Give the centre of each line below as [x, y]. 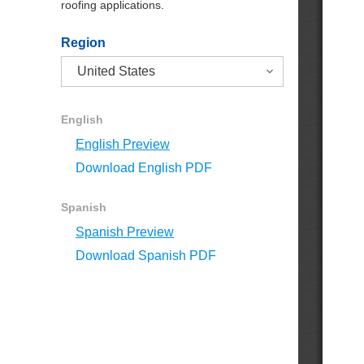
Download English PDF [144, 168]
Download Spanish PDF [146, 256]
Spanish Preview [125, 232]
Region [83, 43]
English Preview [123, 144]
